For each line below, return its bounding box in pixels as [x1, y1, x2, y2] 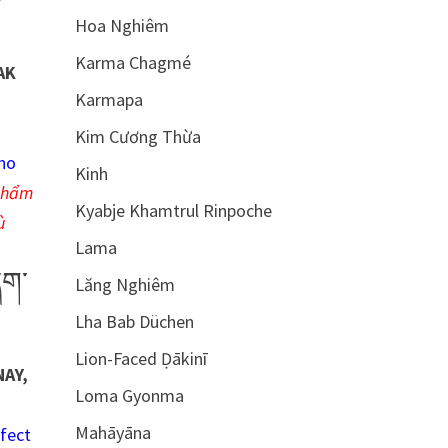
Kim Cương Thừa [74, 125, 201, 148]
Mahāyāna [74, 421, 151, 444]
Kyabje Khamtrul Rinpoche [74, 199, 272, 222]
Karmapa [74, 88, 143, 111]
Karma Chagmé [74, 51, 191, 74]
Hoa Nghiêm [74, 14, 169, 37]
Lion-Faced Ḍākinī [74, 347, 207, 370]
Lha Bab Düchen [74, 310, 194, 333]
